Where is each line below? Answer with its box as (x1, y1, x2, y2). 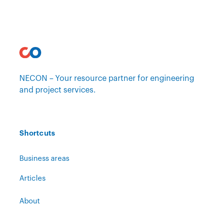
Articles (19, 175, 46, 183)
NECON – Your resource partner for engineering (19, 74, 194, 82)
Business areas (19, 155, 69, 162)
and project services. (19, 86, 96, 94)
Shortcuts (19, 129, 56, 137)
